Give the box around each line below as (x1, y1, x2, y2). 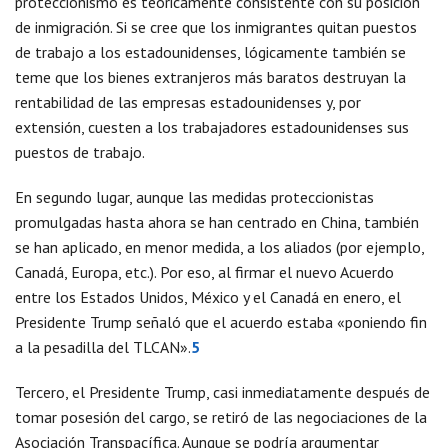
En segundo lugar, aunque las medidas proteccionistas (15, 187, 374, 208)
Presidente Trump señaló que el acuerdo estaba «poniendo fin (15, 312, 427, 333)
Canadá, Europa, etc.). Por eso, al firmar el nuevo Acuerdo (15, 262, 394, 283)
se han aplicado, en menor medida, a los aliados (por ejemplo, (15, 237, 424, 258)
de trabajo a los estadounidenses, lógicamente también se (15, 42, 406, 63)
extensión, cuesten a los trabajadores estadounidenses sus (15, 117, 409, 138)
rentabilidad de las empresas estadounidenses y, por (15, 92, 361, 113)
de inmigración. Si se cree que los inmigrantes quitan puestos (15, 17, 417, 38)
